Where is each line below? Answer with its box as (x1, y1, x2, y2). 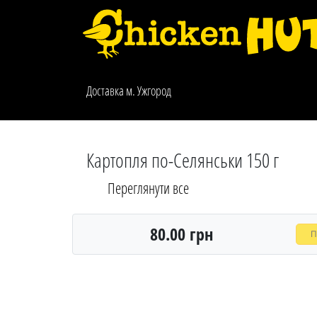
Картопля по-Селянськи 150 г (86, 146, 279, 173)
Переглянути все (108, 178, 189, 198)
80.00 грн (150, 222, 213, 246)
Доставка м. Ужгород (86, 81, 171, 99)
